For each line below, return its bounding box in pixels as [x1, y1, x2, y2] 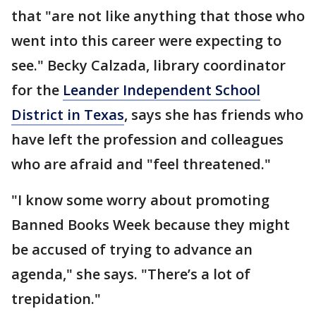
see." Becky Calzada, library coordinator [11, 56, 286, 75]
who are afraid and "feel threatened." [11, 154, 271, 174]
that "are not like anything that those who [11, 6, 305, 25]
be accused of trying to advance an [11, 240, 253, 259]
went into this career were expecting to [11, 31, 281, 50]
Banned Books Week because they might [11, 215, 290, 234]
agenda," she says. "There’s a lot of [11, 265, 250, 284]
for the [11, 80, 63, 99]
